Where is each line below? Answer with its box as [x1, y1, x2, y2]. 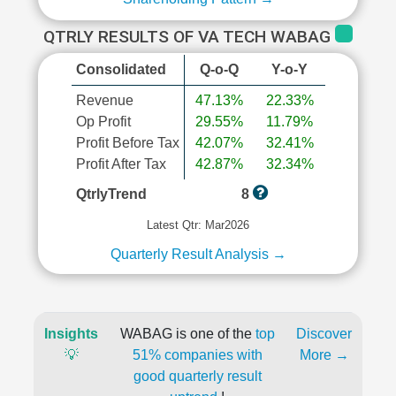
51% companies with [132, 347, 263, 362]
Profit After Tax [75, 156, 166, 171]
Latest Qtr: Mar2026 [147, 218, 249, 232]
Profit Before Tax [75, 135, 179, 150]
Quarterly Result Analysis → [110, 247, 286, 262]
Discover [296, 326, 352, 341]
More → [299, 347, 349, 362]
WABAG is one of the [119, 326, 255, 341]
